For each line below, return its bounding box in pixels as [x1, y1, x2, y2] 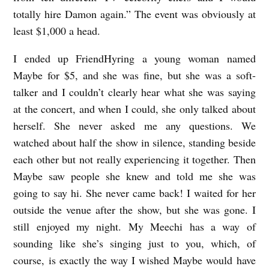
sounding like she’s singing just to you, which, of [13, 236, 256, 251]
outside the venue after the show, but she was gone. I [13, 202, 256, 217]
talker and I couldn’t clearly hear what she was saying [13, 85, 256, 100]
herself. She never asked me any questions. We [13, 118, 256, 133]
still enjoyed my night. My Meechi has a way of [13, 219, 256, 234]
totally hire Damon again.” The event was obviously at [13, 7, 256, 22]
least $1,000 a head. [13, 23, 101, 38]
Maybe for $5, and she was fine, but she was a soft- [13, 68, 256, 83]
